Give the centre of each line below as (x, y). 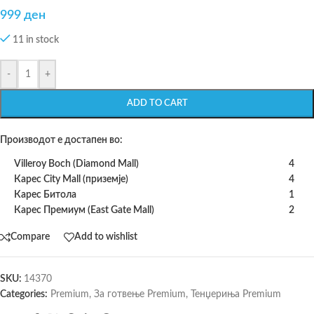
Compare (30, 237)
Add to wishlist (106, 237)
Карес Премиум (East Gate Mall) (84, 210)
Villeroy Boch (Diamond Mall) (76, 164)
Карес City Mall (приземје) (71, 179)
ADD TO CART (157, 103)
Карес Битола (45, 194)
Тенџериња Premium (236, 294)
